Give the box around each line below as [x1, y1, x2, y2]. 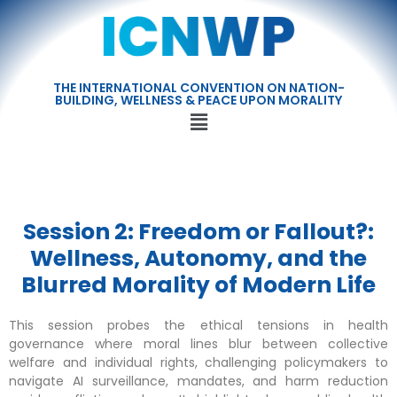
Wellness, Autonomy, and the [30, 242, 367, 274]
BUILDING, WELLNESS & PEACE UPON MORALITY [55, 90, 342, 109]
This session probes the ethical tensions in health [9, 315, 388, 334]
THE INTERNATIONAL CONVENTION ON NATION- [52, 78, 345, 97]
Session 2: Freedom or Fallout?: [23, 215, 374, 247]
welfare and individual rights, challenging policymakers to [9, 353, 388, 371]
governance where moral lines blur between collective [9, 334, 388, 353]
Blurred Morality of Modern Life [21, 269, 376, 300]
